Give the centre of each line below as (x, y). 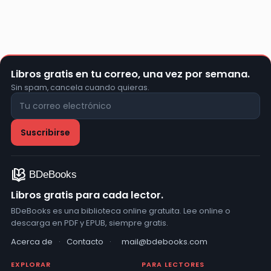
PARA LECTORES (173, 265)
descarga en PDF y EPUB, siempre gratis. (90, 223)
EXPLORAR (31, 265)
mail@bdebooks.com (165, 242)
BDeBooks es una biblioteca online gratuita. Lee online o (121, 211)
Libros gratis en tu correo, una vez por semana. (130, 74)
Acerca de (32, 242)
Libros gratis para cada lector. (87, 195)
